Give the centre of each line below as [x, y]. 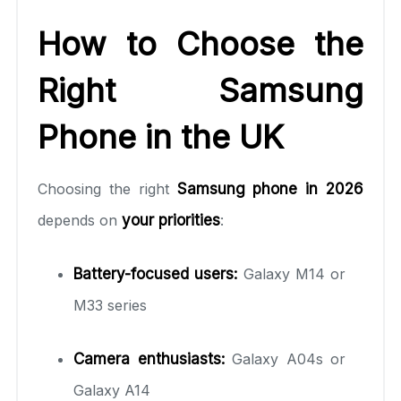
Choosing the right [107, 188]
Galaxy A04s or [285, 358]
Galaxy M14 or [291, 273]
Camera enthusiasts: [149, 358]
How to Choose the [200, 43]
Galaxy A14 [112, 390]
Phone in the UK [161, 137]
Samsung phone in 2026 [270, 188]
